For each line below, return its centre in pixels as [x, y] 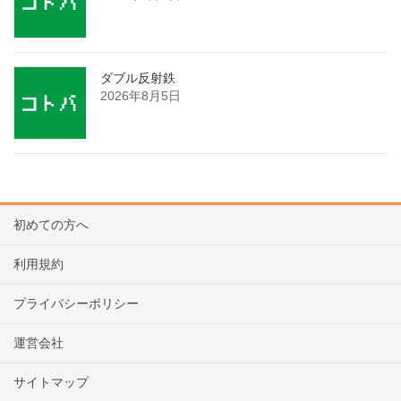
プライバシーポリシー [76, 303]
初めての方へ [51, 224]
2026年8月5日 [141, 95]
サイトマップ [51, 382]
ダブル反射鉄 [138, 77]
